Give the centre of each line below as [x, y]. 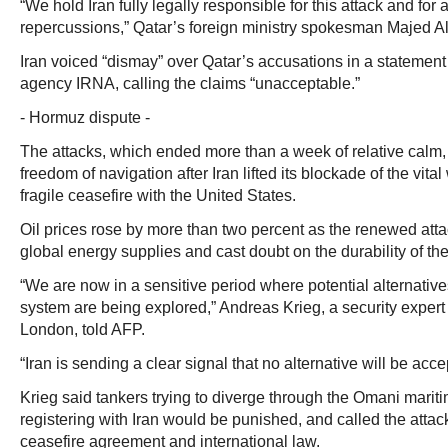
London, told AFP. [82, 329]
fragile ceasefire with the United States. [158, 195]
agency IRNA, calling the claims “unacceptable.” [190, 83]
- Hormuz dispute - [85, 117]
